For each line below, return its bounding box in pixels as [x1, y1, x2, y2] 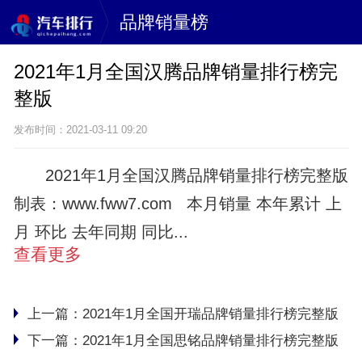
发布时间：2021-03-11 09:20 [13, 124, 147, 137]
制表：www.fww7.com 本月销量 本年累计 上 [13, 195, 342, 213]
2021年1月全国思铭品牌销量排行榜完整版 [82, 332, 339, 348]
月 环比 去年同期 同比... [13, 223, 188, 242]
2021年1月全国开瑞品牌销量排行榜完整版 [82, 306, 339, 322]
